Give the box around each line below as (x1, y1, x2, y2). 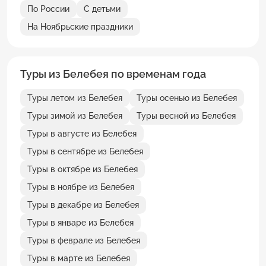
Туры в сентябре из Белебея (27, 146, 143, 156)
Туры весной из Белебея (137, 110, 236, 121)
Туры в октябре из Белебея (27, 164, 138, 174)
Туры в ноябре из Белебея (27, 182, 134, 192)
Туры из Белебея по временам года (20, 67, 206, 80)
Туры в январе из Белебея (27, 217, 134, 227)
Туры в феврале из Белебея (27, 235, 140, 245)
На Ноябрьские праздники (27, 21, 133, 31)
